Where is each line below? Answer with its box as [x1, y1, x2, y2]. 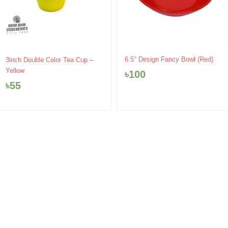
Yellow [6, 66, 25, 74]
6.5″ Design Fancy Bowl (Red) [125, 55, 213, 63]
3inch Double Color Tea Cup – [6, 55, 94, 64]
